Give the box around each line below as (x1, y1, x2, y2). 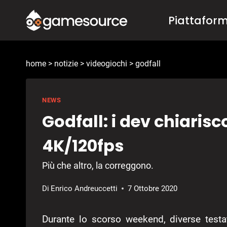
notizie (54, 59, 78, 69)
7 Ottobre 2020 (128, 183, 178, 193)
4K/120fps (42, 134, 124, 157)
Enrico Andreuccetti (51, 183, 118, 193)
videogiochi (86, 59, 127, 69)
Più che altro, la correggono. (42, 160, 154, 171)
